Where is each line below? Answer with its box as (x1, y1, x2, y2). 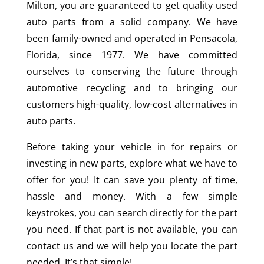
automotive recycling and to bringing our (26, 81, 238, 94)
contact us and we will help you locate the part (26, 239, 238, 252)
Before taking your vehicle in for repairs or (26, 140, 238, 153)
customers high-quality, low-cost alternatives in (26, 97, 238, 111)
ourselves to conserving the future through (26, 64, 238, 78)
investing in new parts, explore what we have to (26, 156, 238, 170)
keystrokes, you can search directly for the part (26, 206, 238, 219)
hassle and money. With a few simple (26, 189, 238, 203)
